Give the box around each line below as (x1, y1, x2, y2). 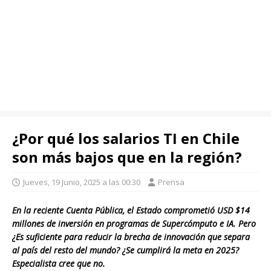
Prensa (158, 177, 184, 188)
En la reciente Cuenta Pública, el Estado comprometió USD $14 (12, 204, 250, 217)
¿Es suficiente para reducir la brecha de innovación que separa (12, 231, 250, 243)
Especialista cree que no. (12, 258, 105, 270)
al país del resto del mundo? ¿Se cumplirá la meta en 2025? (12, 244, 239, 256)
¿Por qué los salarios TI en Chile (12, 128, 240, 149)
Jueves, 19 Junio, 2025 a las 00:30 (23, 177, 140, 188)
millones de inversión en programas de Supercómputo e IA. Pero (12, 218, 256, 230)
